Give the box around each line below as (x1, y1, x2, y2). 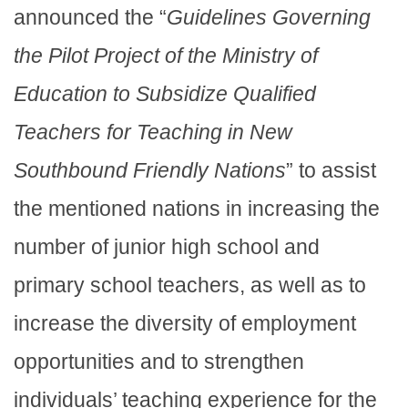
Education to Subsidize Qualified (14, 82, 316, 107)
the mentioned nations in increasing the (14, 197, 380, 221)
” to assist (286, 158, 376, 183)
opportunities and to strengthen (14, 350, 304, 374)
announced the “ (14, 5, 167, 30)
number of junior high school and (14, 235, 320, 260)
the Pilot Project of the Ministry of (14, 44, 318, 68)
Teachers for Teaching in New (14, 120, 292, 145)
